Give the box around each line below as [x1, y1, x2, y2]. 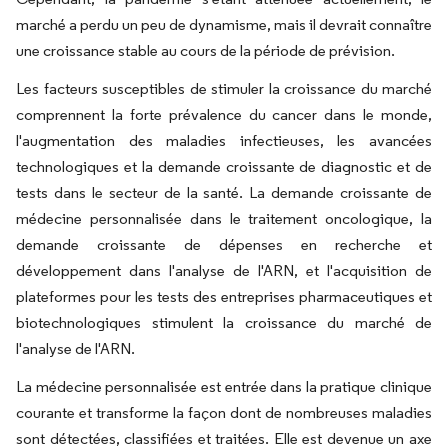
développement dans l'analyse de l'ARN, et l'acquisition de [16, 261, 432, 280]
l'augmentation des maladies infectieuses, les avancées [16, 131, 432, 150]
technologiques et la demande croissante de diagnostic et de [16, 157, 432, 176]
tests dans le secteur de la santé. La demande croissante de [16, 183, 432, 202]
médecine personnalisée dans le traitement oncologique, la [16, 209, 432, 228]
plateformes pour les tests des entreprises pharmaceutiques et [16, 287, 432, 306]
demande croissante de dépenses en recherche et [16, 235, 432, 254]
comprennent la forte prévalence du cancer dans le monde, [16, 105, 432, 124]
